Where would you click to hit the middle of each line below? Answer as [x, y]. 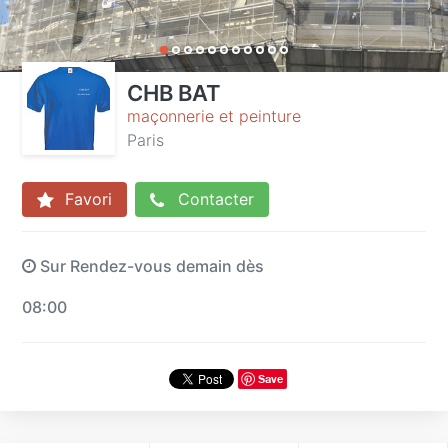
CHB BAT [174, 93]
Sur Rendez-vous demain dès [150, 265]
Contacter [213, 199]
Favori [86, 199]
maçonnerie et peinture [214, 116]
